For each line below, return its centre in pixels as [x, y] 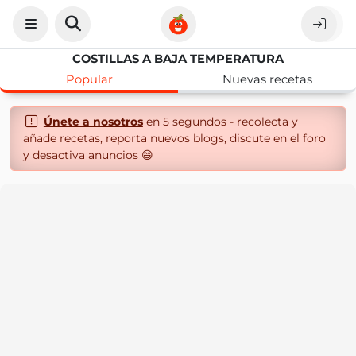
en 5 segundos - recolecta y [220, 122]
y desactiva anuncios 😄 [88, 155]
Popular [89, 79]
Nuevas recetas [267, 79]
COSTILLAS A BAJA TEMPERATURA [178, 59]
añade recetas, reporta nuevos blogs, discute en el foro [174, 138]
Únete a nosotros [93, 122]
